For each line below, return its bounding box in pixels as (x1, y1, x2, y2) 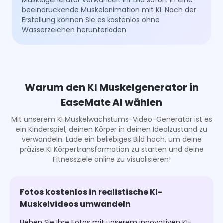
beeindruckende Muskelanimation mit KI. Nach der (22, 5, 197, 15)
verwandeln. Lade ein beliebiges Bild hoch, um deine (21, 134, 202, 145)
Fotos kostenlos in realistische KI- (20, 186, 162, 198)
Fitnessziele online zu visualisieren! (52, 154, 171, 165)
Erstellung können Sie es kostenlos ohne (22, 15, 160, 25)
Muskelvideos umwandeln (20, 198, 131, 210)
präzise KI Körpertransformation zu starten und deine (19, 144, 204, 155)
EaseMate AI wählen (61, 95, 162, 110)
